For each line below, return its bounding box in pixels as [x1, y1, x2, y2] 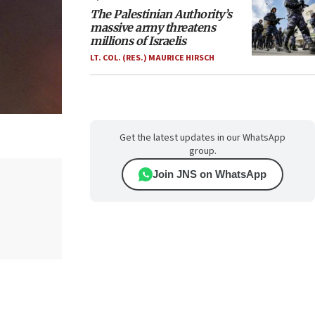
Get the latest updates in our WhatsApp [120, 131, 285, 145]
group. [188, 144, 217, 158]
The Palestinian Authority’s [90, 7, 232, 21]
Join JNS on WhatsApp [153, 168, 266, 180]
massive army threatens [90, 20, 215, 34]
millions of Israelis [90, 34, 186, 48]
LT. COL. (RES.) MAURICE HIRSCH [90, 52, 214, 64]
